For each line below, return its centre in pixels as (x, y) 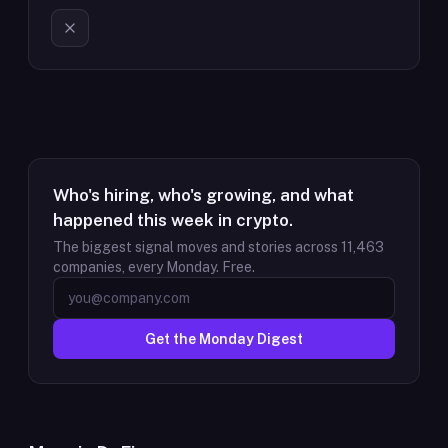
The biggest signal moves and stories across (197, 247)
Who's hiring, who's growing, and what (203, 195)
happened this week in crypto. (173, 220)
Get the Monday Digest (224, 339)
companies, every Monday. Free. (154, 267)
